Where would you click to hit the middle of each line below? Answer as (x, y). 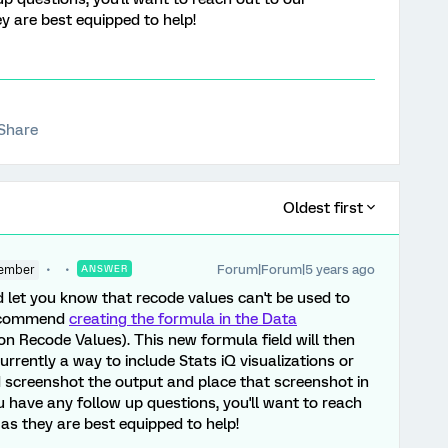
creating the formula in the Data (183, 319)
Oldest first (323, 208)
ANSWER (104, 268)
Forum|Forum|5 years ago (296, 269)
